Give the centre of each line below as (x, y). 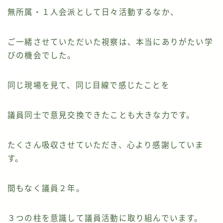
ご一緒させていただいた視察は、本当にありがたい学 (110, 42)
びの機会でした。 (42, 56)
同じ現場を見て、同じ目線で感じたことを (89, 86)
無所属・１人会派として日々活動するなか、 (93, 12)
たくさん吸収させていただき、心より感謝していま (106, 145)
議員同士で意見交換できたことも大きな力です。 (101, 115)
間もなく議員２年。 (46, 189)
